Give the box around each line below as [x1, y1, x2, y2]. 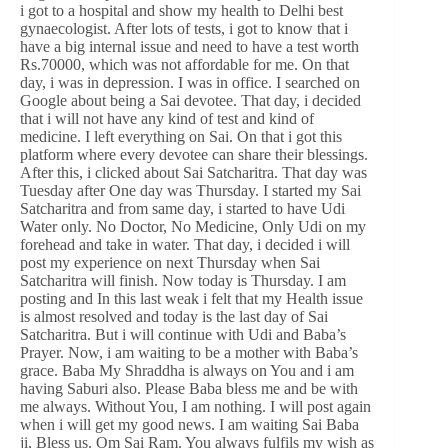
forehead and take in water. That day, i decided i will [20, 235, 350, 253]
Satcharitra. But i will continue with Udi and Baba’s [20, 325, 346, 343]
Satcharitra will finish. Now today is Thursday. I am [20, 271, 346, 289]
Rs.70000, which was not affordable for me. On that [20, 55, 349, 73]
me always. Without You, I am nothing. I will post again [20, 397, 371, 415]
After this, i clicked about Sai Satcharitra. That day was [20, 163, 367, 181]
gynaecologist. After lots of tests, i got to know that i [20, 19, 348, 37]
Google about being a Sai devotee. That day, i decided [20, 91, 361, 109]
